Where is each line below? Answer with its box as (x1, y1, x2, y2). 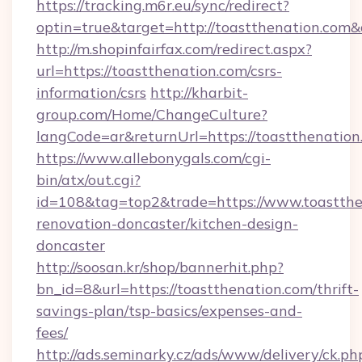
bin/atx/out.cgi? (36, 170, 141, 189)
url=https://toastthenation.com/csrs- (36, 61, 282, 80)
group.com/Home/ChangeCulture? (36, 105, 267, 124)
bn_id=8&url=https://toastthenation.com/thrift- (36, 280, 359, 298)
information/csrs (36, 83, 146, 102)
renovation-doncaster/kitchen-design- (36, 214, 298, 233)
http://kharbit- (150, 83, 248, 102)
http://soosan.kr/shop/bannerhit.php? (36, 258, 284, 276)
